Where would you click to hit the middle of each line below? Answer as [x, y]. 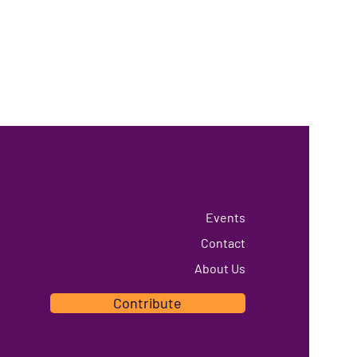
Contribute [148, 303]
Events [225, 218]
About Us [220, 269]
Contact [223, 243]
